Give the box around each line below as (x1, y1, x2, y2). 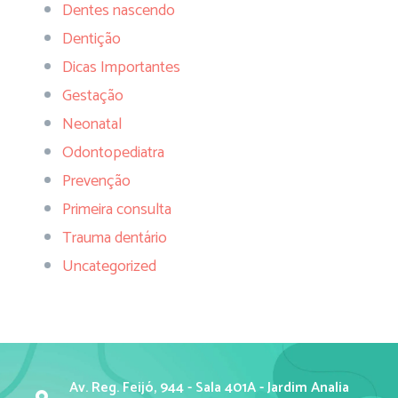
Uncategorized (62, 253, 156, 281)
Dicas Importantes (62, 54, 180, 82)
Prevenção (62, 168, 131, 195)
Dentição (62, 26, 121, 53)
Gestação (62, 83, 123, 110)
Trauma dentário (62, 225, 167, 252)
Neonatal (62, 111, 122, 139)
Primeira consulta (62, 196, 171, 224)
